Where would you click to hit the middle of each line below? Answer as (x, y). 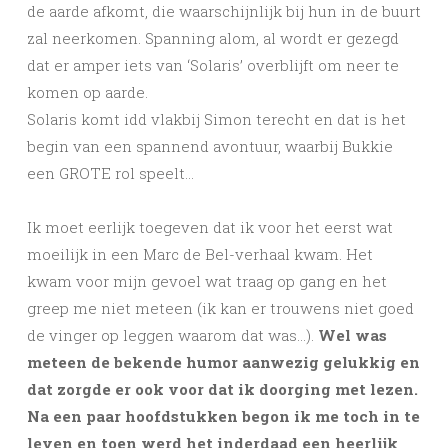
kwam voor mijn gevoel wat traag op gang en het (207, 281)
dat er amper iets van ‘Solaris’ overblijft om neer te (213, 65)
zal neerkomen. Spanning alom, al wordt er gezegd (213, 38)
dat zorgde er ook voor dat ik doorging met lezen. (222, 389)
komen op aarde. (87, 92)
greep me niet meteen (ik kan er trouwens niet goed (220, 308)
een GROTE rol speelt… (110, 173)
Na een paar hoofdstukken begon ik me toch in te (223, 416)
